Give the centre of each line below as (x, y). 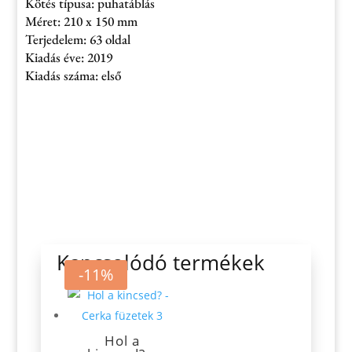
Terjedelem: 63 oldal (78, 39)
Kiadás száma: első (73, 75)
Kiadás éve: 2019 (69, 57)
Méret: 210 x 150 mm (82, 21)
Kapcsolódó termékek (160, 262)
